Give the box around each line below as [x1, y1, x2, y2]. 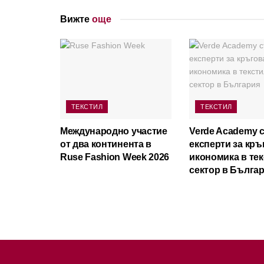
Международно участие [60, 126, 167, 136]
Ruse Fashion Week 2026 [60, 151, 169, 162]
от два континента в [60, 138, 151, 149]
